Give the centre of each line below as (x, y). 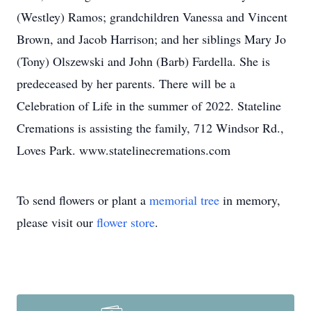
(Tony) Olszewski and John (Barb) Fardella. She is (143, 61)
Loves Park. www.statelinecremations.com (124, 150)
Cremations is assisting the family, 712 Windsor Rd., (150, 128)
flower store (126, 222)
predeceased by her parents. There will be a (126, 83)
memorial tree (184, 200)
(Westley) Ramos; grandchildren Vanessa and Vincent (152, 17)
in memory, (250, 200)
